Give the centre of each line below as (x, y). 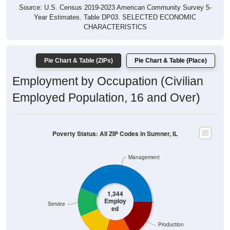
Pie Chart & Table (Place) (171, 50)
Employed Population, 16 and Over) (106, 87)
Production (171, 213)
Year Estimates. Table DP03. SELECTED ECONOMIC (115, 6)
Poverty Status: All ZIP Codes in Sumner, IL (115, 122)
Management (144, 146)
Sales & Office (63, 223)
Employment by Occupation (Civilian (108, 70)
